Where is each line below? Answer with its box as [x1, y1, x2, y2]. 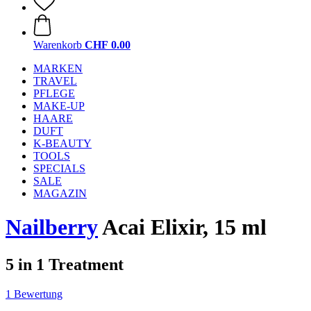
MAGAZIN [33, 187, 87, 199]
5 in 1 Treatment [6, 255, 124, 274]
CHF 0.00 [85, 39, 131, 51]
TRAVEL [33, 75, 77, 87]
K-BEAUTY [33, 137, 92, 149]
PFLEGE [33, 87, 75, 99]
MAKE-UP [33, 100, 85, 112]
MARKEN [33, 62, 83, 74]
